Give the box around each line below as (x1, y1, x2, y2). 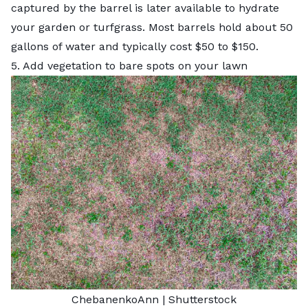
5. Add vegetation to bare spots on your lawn (11, 58, 247, 72)
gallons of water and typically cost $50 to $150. (11, 39, 262, 53)
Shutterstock (168, 292, 236, 306)
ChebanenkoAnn (71, 292, 159, 306)
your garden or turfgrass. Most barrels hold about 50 (11, 20, 293, 34)
